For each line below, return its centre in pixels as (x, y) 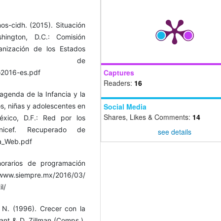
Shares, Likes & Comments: (148, 117)
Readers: (119, 83)
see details (174, 131)
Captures (119, 73)
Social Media (125, 107)
